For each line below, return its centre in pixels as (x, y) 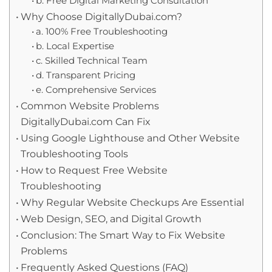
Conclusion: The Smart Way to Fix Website (123, 235)
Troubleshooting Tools (75, 153)
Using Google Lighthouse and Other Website (131, 138)
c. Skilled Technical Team (91, 60)
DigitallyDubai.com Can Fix (86, 121)
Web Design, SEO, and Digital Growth (111, 218)
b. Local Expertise (75, 46)
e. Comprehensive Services (96, 90)
